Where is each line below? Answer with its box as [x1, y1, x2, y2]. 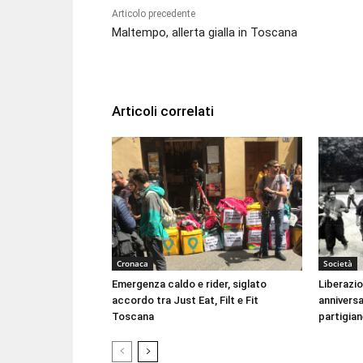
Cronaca [117, 257, 148, 269]
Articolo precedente [112, 8, 195, 20]
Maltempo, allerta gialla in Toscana [112, 25, 297, 41]
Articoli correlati [112, 103, 214, 120]
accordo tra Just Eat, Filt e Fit [112, 293, 258, 306]
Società [322, 257, 352, 269]
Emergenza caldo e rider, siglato [112, 277, 267, 290]
